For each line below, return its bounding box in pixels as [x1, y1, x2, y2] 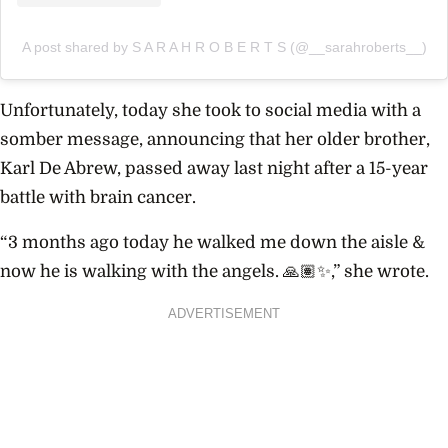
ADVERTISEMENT [168, 306, 280, 321]
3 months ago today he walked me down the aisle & [8, 233, 425, 253]
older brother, [317, 129, 430, 149]
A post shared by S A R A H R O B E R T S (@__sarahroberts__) [21, 39, 427, 56]
